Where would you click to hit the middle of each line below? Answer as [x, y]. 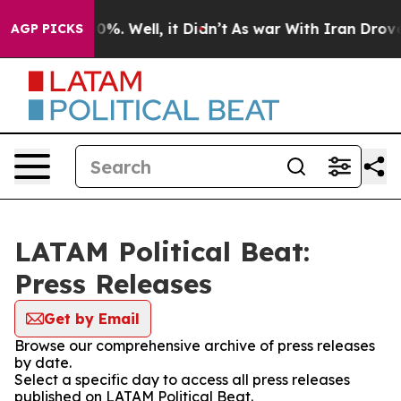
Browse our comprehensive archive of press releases [195, 346]
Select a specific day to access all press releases [182, 380]
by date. [43, 363]
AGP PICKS [47, 29]
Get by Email [92, 319]
